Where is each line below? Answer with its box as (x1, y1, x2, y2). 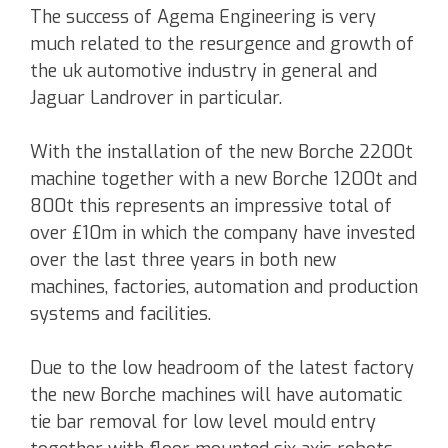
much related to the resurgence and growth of (30, 32, 414, 57)
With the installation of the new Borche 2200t (30, 140, 413, 165)
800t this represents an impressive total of (30, 194, 392, 219)
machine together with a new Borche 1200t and (30, 167, 417, 192)
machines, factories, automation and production (30, 275, 418, 300)
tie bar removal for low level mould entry (30, 410, 376, 435)
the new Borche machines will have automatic (30, 383, 402, 408)
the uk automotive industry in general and (30, 59, 377, 84)
